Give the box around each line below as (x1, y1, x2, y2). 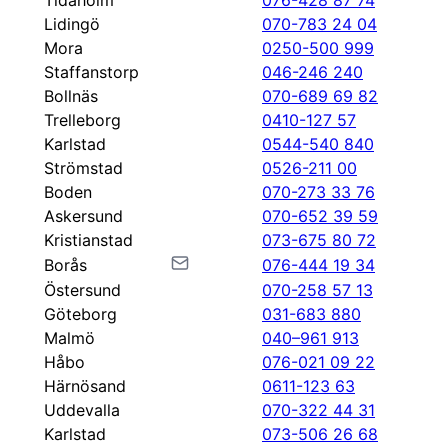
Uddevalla (44, 400, 120, 420)
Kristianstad (44, 230, 133, 250)
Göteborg (44, 304, 117, 324)
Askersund (44, 206, 123, 226)
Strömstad (44, 158, 123, 178)
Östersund (44, 280, 121, 300)
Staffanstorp (44, 62, 139, 82)
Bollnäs (44, 86, 98, 106)
